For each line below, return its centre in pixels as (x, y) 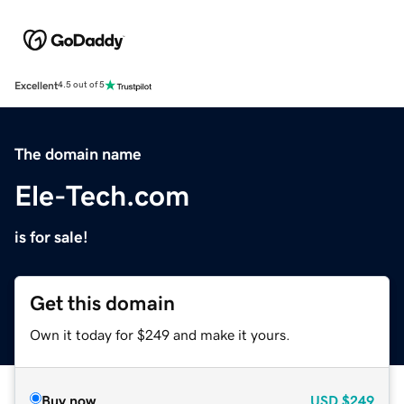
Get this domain (102, 303)
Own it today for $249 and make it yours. (160, 334)
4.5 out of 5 (81, 85)
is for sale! (51, 237)
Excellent (36, 85)
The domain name (78, 154)
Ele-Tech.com (102, 195)
